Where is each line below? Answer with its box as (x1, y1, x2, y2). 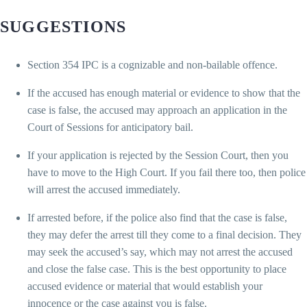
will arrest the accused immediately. (27, 183, 180, 195)
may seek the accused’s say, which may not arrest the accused (27, 245, 293, 258)
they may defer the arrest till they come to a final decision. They (27, 228, 302, 241)
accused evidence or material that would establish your (27, 280, 262, 292)
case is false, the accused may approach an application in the (27, 103, 287, 116)
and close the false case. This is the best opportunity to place (27, 262, 286, 275)
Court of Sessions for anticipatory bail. (27, 121, 193, 133)
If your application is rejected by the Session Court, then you (27, 149, 288, 161)
